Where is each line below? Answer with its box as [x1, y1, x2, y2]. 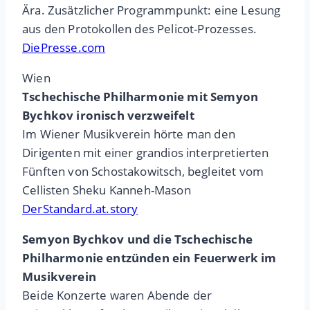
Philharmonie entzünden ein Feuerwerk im [22, 250, 277, 266]
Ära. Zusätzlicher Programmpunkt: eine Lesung [22, 2, 281, 19]
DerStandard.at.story [22, 201, 138, 217]
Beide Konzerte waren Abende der [22, 287, 212, 304]
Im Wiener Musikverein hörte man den [22, 126, 235, 143]
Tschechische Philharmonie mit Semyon [22, 89, 259, 105]
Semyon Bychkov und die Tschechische [22, 231, 253, 248]
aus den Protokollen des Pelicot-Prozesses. [22, 21, 257, 37]
